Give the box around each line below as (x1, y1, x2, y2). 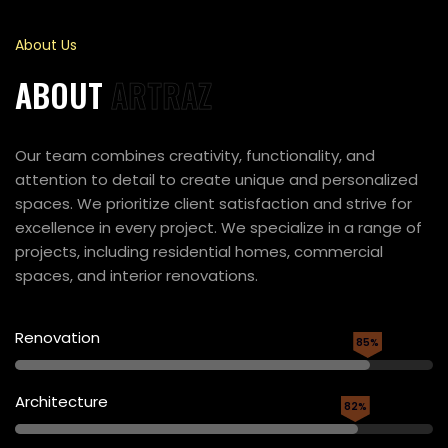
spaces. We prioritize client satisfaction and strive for (15, 193, 412, 214)
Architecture (15, 391, 108, 412)
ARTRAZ (111, 71, 212, 118)
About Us (15, 35, 77, 56)
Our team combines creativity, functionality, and (15, 145, 375, 166)
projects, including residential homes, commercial (15, 241, 383, 262)
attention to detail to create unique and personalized (15, 169, 418, 190)
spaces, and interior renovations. (15, 265, 258, 286)
